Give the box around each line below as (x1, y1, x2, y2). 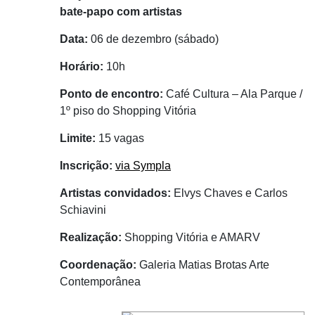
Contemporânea (60, 276, 141, 288)
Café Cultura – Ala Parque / (163, 88, 302, 101)
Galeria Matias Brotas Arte (136, 259, 269, 271)
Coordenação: (60, 259, 136, 271)
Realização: (60, 231, 122, 244)
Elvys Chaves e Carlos (171, 187, 288, 200)
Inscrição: (60, 160, 112, 172)
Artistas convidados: (60, 187, 171, 200)
